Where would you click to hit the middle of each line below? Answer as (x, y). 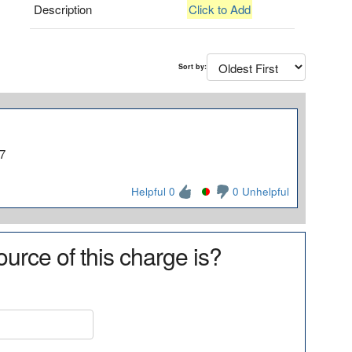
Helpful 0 (153, 191)
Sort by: (192, 66)
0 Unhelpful (260, 191)
